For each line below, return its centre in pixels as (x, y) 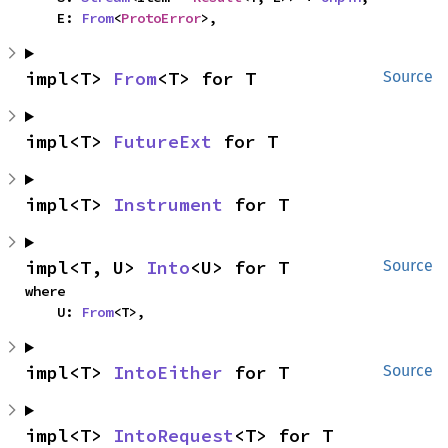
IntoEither (168, 372)
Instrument (168, 204)
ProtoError (161, 18)
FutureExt (162, 141)
